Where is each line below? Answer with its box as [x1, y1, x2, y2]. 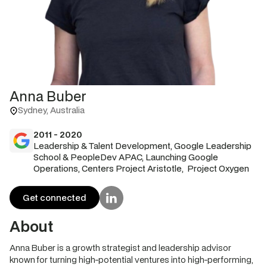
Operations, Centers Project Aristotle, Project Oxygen [33, 162, 249, 174]
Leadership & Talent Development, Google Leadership [33, 139, 252, 151]
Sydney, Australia [18, 104, 85, 116]
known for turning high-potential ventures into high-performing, [10, 254, 253, 265]
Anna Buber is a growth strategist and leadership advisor [10, 242, 231, 253]
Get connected [23, 192, 86, 203]
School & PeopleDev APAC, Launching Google [33, 151, 218, 163]
